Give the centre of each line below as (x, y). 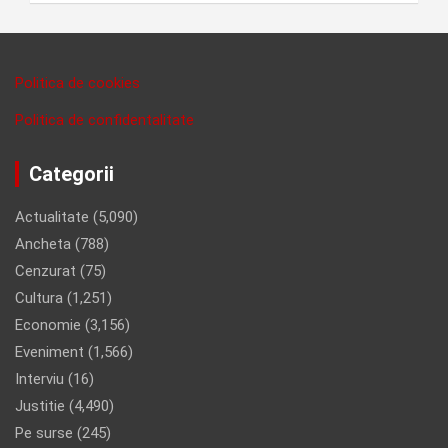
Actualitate (52, 216)
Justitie (40, 405)
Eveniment (49, 351)
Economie (48, 324)
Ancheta (43, 243)
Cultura (39, 297)
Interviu (39, 378)
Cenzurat (45, 270)
